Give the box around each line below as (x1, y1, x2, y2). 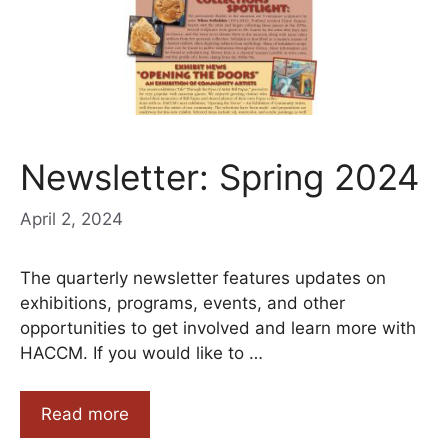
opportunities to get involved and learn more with (20, 317, 416, 338)
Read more (41, 404, 129, 425)
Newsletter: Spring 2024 (20, 156, 419, 199)
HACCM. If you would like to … (20, 342, 263, 363)
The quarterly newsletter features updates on (20, 267, 386, 288)
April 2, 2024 (20, 208, 123, 229)
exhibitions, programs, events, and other (20, 292, 345, 313)
